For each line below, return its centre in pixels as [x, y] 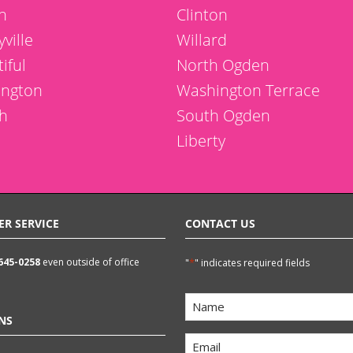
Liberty [201, 141]
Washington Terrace [248, 90]
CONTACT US [220, 223]
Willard [202, 40]
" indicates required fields [252, 263]
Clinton [202, 15]
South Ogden [223, 115]
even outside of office [91, 262]
